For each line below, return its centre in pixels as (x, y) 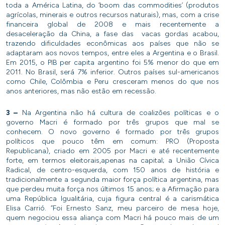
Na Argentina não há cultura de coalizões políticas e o (119, 113)
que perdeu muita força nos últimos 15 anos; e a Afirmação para (113, 189)
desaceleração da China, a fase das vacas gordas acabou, (113, 34)
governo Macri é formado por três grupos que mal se (113, 123)
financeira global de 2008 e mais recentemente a (113, 25)
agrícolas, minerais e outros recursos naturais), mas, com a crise (113, 15)
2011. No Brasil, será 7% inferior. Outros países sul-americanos (113, 72)
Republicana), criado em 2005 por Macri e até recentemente (113, 151)
